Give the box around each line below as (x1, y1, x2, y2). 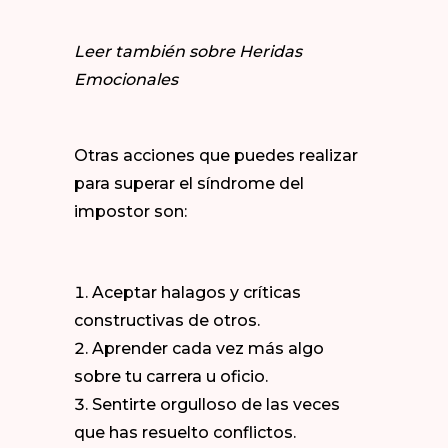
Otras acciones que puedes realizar (74, 146, 358, 165)
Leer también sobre (74, 42, 239, 61)
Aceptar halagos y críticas (92, 283, 301, 302)
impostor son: (74, 202, 187, 221)
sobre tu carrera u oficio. (74, 367, 272, 386)
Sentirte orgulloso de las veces (92, 395, 340, 414)
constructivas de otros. (74, 311, 260, 330)
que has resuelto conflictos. (74, 423, 296, 442)
